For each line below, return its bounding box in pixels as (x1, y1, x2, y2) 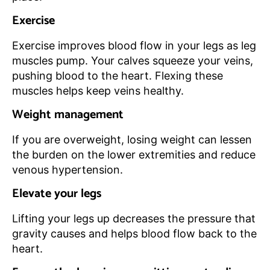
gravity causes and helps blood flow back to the (12, 227, 257, 240)
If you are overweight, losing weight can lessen (12, 133, 252, 146)
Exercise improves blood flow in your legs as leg (12, 39, 256, 52)
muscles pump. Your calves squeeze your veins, (12, 54, 253, 67)
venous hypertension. (12, 163, 123, 177)
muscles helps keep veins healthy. (12, 84, 184, 98)
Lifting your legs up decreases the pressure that (12, 212, 256, 225)
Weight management (12, 105, 127, 125)
